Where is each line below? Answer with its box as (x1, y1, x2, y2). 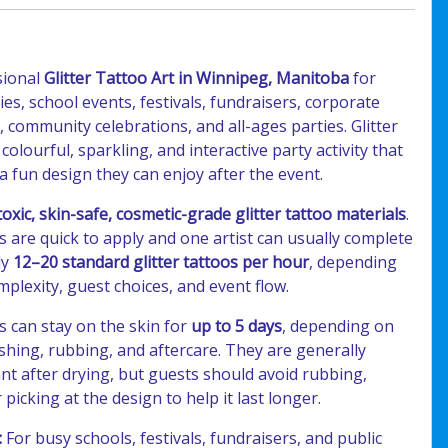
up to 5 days (191, 315, 283, 337)
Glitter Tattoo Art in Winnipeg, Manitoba (44, 67, 350, 89)
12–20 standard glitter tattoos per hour (13, 251, 310, 273)
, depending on (282, 315, 395, 337)
